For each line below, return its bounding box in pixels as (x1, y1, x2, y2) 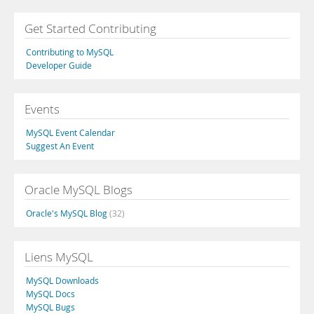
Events (25, 101, 60, 117)
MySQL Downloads (26, 275, 99, 286)
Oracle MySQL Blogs (25, 182, 132, 198)
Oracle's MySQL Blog (26, 207, 109, 219)
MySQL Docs (26, 288, 75, 299)
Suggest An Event (26, 140, 94, 151)
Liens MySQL (25, 249, 93, 265)
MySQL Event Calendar (26, 127, 115, 138)
